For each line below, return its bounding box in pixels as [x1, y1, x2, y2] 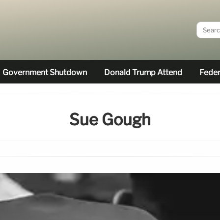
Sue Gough [69, 110, 151, 130]
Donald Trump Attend [104, 68, 182, 77]
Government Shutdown [2, 68, 87, 77]
